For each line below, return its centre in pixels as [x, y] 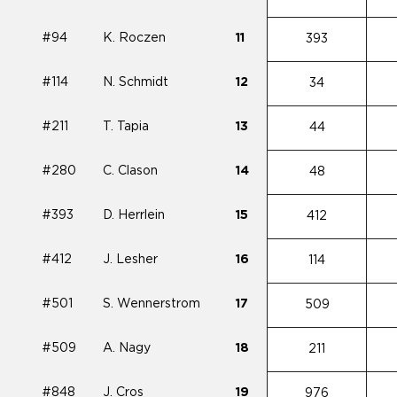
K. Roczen [134, 38]
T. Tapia [126, 127]
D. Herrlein [134, 215]
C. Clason [130, 171]
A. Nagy [127, 348]
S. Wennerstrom [152, 304]
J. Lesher [130, 260]
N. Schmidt [136, 82]
